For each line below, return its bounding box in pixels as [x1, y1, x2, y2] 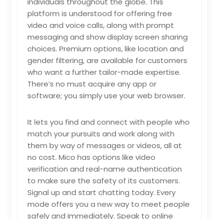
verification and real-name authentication [27, 164, 182, 174]
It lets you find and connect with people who [27, 117, 190, 127]
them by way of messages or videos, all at [27, 140, 182, 151]
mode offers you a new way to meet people [27, 199, 190, 209]
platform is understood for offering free [27, 8, 172, 19]
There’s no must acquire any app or [27, 79, 156, 89]
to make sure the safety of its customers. [27, 175, 180, 186]
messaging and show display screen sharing [27, 32, 188, 42]
